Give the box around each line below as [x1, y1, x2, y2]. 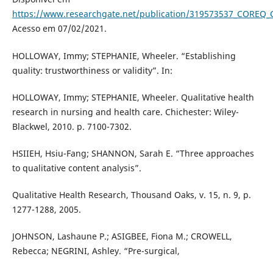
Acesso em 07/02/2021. [12, 23, 107, 35]
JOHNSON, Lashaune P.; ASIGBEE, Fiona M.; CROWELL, [12, 230, 232, 242]
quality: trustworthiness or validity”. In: [12, 64, 172, 76]
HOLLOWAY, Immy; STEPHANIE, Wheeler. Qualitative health [12, 91, 254, 103]
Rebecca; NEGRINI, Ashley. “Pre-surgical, [12, 244, 180, 257]
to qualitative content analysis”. [12, 161, 141, 174]
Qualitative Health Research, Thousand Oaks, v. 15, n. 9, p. [12, 188, 251, 200]
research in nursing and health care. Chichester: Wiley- [12, 105, 239, 118]
